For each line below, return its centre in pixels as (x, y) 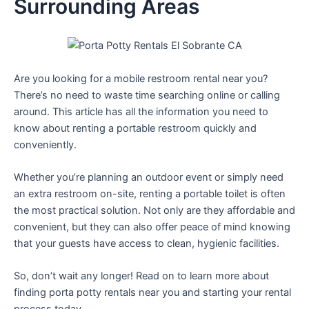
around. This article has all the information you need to (141, 111)
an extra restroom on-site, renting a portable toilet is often (150, 193)
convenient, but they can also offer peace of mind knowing (152, 227)
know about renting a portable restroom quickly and (135, 128)
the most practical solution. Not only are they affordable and (154, 210)
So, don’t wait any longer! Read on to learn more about (141, 276)
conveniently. (45, 144)
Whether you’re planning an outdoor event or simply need (149, 177)
